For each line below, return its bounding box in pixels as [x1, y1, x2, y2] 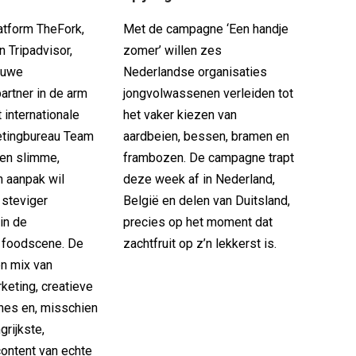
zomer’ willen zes [122, 42, 222, 58]
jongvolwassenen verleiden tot [122, 85, 293, 101]
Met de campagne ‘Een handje [122, 21, 288, 37]
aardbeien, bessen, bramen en [122, 128, 289, 144]
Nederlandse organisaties [122, 64, 267, 79]
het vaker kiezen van [122, 106, 237, 122]
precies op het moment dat [122, 214, 273, 230]
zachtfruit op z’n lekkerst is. [122, 235, 277, 251]
